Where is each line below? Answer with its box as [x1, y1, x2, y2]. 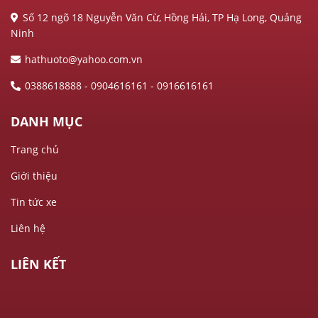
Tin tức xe [11, 195, 57, 209]
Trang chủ [11, 143, 59, 156]
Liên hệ [11, 221, 45, 235]
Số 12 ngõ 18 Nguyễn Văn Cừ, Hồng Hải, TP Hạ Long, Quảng [23, 11, 302, 24]
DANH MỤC [11, 113, 82, 130]
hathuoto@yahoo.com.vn [25, 53, 143, 66]
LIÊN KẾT [11, 256, 66, 273]
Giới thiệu [11, 169, 57, 182]
